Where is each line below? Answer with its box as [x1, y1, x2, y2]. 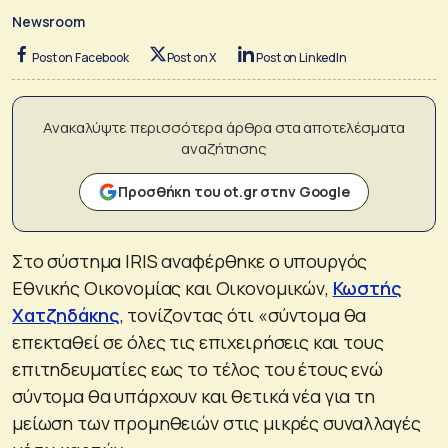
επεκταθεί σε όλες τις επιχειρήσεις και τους [12, 329, 384, 354]
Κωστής [332, 275, 402, 300]
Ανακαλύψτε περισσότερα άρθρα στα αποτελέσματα [43, 116, 405, 138]
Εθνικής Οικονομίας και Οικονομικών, [12, 275, 333, 300]
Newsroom [12, 11, 85, 31]
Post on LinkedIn [256, 48, 347, 66]
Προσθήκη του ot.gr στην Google [118, 181, 350, 201]
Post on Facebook [32, 48, 129, 66]
